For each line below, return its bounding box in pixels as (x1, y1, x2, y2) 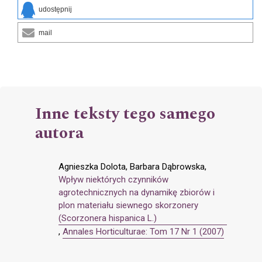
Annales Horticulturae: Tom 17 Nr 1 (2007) (63, 226, 224, 237)
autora (35, 120, 84, 146)
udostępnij (39, 5, 72, 14)
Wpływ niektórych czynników (58, 174, 168, 185)
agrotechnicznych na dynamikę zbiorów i (58, 187, 215, 198)
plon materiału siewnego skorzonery (58, 200, 198, 211)
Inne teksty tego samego (35, 101, 215, 127)
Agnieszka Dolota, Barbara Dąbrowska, (58, 161, 206, 173)
